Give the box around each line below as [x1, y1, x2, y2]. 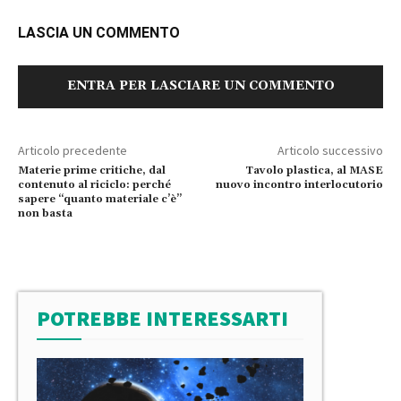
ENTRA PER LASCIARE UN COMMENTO [66, 77, 335, 94]
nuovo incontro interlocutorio [215, 177, 383, 192]
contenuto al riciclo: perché [18, 177, 171, 192]
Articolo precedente [18, 141, 127, 158]
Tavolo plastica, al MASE [244, 163, 383, 177]
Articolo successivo [277, 141, 383, 158]
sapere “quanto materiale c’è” [18, 192, 182, 206]
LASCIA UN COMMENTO [18, 23, 180, 41]
